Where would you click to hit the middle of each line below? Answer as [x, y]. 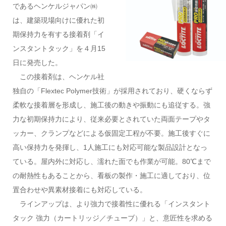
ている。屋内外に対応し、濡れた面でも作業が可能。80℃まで [111, 161]
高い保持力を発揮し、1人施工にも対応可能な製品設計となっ [110, 147]
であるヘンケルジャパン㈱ [55, 6]
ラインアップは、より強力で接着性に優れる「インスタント [111, 204]
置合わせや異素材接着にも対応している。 [79, 190]
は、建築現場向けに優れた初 [58, 20]
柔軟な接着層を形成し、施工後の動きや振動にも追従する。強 [111, 105]
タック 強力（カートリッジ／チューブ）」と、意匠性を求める [112, 218]
